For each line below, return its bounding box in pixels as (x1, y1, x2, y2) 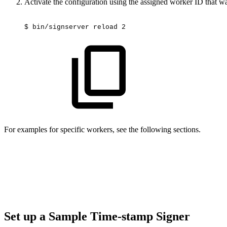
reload (93, 23, 118, 31)
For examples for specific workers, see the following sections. (4, 125, 201, 134)
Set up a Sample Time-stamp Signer (4, 210, 193, 223)
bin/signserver (32, 23, 89, 31)
